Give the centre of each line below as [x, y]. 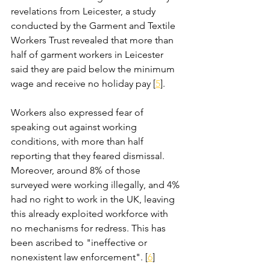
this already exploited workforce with [91, 214]
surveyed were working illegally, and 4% [96, 185]
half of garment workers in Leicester [88, 55]
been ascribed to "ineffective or [80, 243]
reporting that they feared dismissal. [89, 156]
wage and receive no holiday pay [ [83, 83]
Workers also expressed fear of [78, 112]
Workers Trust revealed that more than [93, 40]
